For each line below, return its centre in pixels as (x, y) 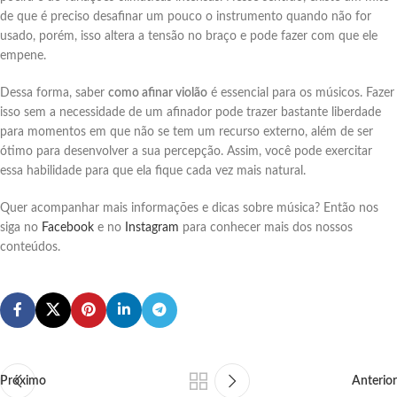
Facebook (68, 227)
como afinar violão (158, 93)
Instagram (152, 227)
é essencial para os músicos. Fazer (301, 93)
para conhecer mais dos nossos (266, 227)
